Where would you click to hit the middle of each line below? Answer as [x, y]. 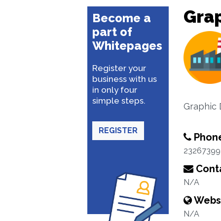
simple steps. [119, 101]
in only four [115, 90]
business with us [125, 79]
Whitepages [127, 46]
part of [112, 32]
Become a [122, 18]
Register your [119, 68]
